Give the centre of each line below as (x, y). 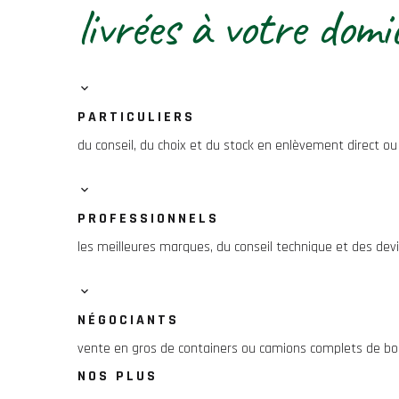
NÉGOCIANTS (128, 320)
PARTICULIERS (136, 117)
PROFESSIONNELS (148, 219)
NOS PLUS (118, 376)
